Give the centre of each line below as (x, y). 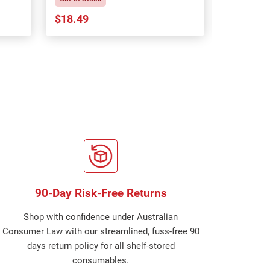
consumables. (101, 260)
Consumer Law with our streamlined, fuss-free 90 (101, 231)
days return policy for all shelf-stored (101, 246)
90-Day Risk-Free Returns (101, 193)
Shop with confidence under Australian (101, 217)
